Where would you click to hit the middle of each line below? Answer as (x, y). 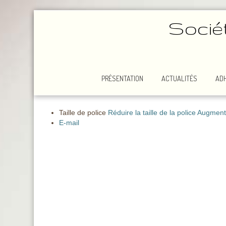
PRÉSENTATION (122, 78)
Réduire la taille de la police (152, 113)
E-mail (69, 123)
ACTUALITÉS (179, 78)
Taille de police (83, 113)
